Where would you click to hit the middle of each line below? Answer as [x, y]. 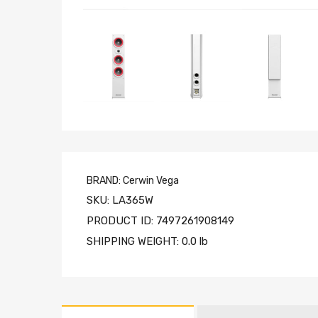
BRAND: [105, 180]
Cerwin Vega [151, 180]
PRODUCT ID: [121, 220]
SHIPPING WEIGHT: [134, 241]
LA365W [133, 200]
